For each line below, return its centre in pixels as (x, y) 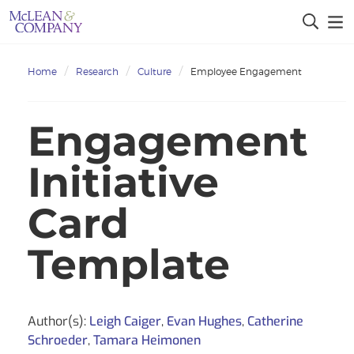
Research (97, 72)
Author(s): (58, 321)
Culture (154, 72)
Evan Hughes (204, 321)
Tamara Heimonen (147, 340)
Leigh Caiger (125, 321)
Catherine (275, 321)
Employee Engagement (246, 72)
